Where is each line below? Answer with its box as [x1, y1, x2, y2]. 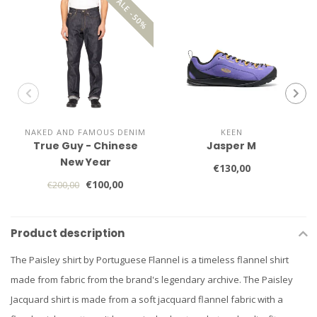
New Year [59, 155, 111, 169]
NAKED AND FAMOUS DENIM [25, 127, 146, 137]
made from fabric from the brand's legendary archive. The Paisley [11, 273, 293, 286]
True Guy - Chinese [33, 139, 138, 153]
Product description [11, 226, 125, 241]
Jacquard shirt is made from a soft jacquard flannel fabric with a [11, 293, 283, 306]
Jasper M [207, 139, 257, 153]
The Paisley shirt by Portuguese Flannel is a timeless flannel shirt [11, 253, 289, 266]
